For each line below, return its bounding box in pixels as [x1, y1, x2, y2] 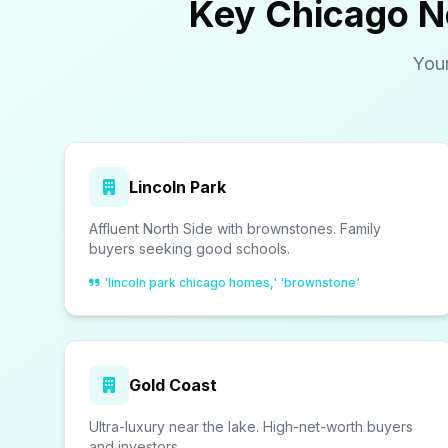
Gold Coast [129, 375, 217, 395]
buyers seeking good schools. [89, 240, 290, 257]
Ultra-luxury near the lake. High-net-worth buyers [89, 418, 413, 435]
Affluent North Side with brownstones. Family [89, 220, 381, 237]
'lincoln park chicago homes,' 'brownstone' [104, 275, 360, 290]
